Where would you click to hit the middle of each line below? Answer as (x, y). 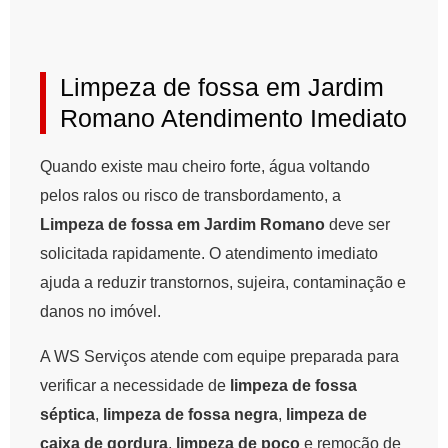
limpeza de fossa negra (190, 415)
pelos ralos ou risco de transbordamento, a (190, 196)
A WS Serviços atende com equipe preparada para (219, 357)
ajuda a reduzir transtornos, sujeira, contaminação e (223, 283)
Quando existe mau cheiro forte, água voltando (205, 167)
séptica (67, 415)
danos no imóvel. (100, 312)
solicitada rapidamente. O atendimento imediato (209, 254)
